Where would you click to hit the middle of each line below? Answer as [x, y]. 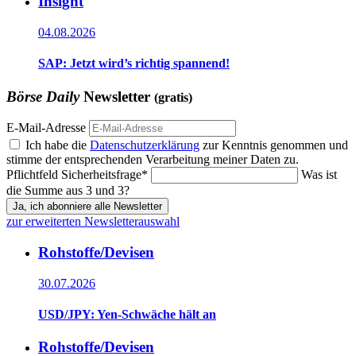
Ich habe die [58, 145]
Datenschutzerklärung [145, 145]
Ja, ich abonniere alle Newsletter [87, 207]
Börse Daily [43, 96]
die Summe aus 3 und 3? [68, 191]
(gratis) [173, 97]
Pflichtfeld [34, 175]
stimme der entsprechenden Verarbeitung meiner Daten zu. [153, 160]
